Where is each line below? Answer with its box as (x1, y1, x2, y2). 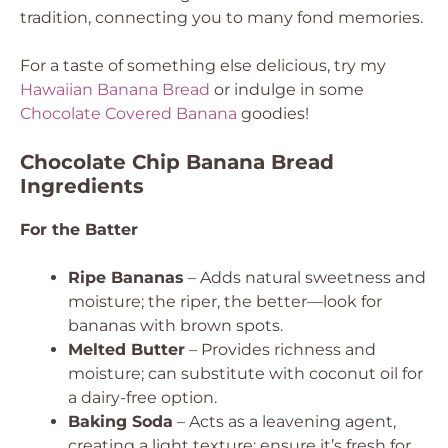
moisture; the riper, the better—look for (68, 292, 382, 311)
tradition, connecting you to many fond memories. (20, 8, 423, 27)
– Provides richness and (185, 340, 376, 359)
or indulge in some (210, 80, 364, 99)
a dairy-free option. (68, 388, 217, 407)
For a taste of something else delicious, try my (20, 56, 386, 75)
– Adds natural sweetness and (184, 268, 426, 287)
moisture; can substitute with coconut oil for (68, 364, 423, 383)
